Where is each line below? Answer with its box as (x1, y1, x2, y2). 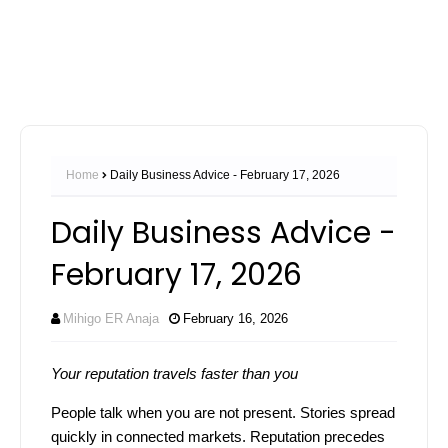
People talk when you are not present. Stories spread (51, 403, 395, 421)
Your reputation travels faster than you (51, 364, 298, 382)
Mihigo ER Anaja (63, 310, 159, 326)
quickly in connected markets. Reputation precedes (51, 427, 385, 445)
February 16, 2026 (183, 310, 288, 326)
